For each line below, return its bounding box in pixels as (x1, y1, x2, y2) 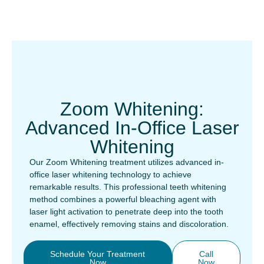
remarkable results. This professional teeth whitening (29, 182, 226, 192)
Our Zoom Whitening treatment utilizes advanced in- (29, 157, 224, 167)
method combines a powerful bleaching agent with (29, 194, 216, 204)
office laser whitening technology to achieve (29, 170, 192, 179)
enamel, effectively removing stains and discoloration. (29, 219, 229, 229)
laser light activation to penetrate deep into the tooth (29, 207, 223, 216)
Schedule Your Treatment (50, 249, 146, 259)
